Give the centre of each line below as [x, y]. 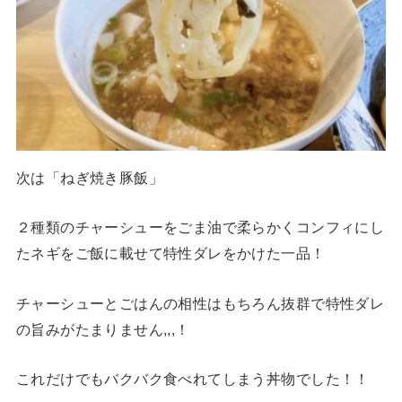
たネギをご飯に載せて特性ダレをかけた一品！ [170, 253]
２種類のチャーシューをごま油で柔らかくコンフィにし [200, 227]
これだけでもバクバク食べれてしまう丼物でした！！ [192, 379]
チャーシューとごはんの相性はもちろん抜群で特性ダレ [200, 303]
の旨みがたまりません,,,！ [103, 329]
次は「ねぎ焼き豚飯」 [90, 178]
